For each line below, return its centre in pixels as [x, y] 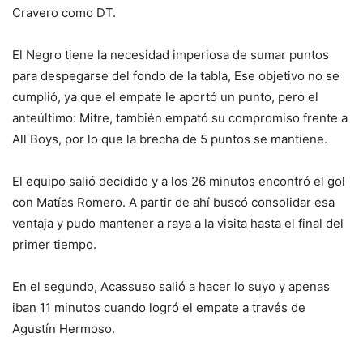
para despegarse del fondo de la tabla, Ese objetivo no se [176, 75]
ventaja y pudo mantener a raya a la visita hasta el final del [178, 223]
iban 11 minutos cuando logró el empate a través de [159, 307]
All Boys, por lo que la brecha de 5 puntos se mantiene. [170, 139]
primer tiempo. [54, 244]
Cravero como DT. [64, 12]
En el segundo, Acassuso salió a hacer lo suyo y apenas [171, 286]
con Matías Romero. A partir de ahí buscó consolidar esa [173, 202]
